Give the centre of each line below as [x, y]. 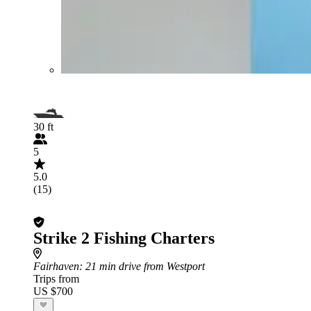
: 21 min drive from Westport [142, 266]
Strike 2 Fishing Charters [124, 238]
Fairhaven [56, 266]
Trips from [56, 278]
